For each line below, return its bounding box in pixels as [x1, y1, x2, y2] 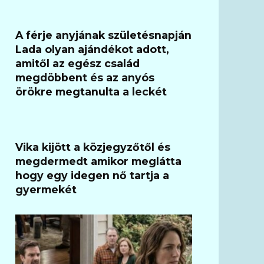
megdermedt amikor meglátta [15, 154, 181, 167]
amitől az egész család [15, 57, 140, 70]
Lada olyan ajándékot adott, [15, 42, 169, 55]
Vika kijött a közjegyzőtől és [15, 140, 170, 153]
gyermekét [15, 183, 77, 196]
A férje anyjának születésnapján [15, 28, 192, 41]
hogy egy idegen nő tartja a [15, 169, 169, 181]
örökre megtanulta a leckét [15, 85, 167, 98]
